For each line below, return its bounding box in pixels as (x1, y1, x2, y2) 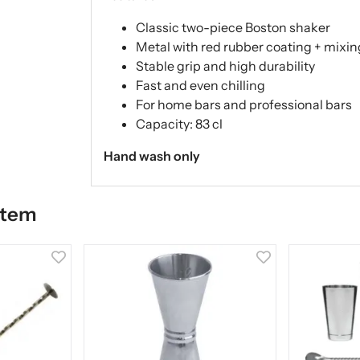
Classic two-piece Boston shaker (135, 18, 330, 35)
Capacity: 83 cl (135, 115, 223, 132)
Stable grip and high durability (135, 57, 315, 74)
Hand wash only (103, 147, 200, 164)
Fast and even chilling (135, 76, 265, 93)
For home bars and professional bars (135, 96, 352, 112)
